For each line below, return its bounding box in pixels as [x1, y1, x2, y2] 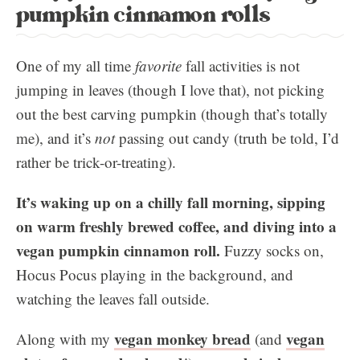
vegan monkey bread [114, 328, 251, 350]
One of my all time [16, 55, 135, 76]
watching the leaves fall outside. [16, 288, 210, 309]
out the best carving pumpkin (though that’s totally [16, 104, 328, 124]
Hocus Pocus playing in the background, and [16, 264, 293, 284]
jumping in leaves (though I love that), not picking [16, 80, 325, 100]
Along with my [16, 329, 114, 349]
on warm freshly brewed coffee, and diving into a [16, 215, 337, 237]
